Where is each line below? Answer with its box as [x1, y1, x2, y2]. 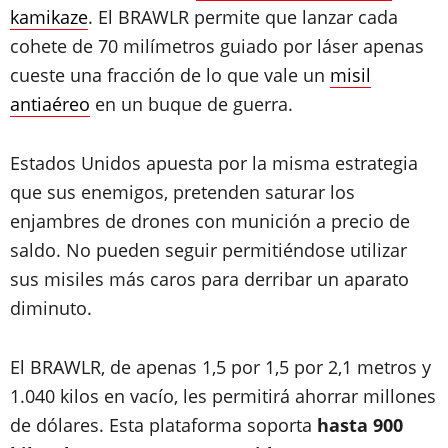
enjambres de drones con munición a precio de [10, 209, 410, 233]
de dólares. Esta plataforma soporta [10, 413, 317, 437]
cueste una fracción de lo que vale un [10, 63, 330, 87]
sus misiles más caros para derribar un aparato [10, 267, 409, 291]
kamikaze [10, 5, 88, 29]
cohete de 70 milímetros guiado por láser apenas [10, 34, 424, 58]
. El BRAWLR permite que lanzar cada [88, 5, 398, 29]
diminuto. [10, 296, 92, 320]
